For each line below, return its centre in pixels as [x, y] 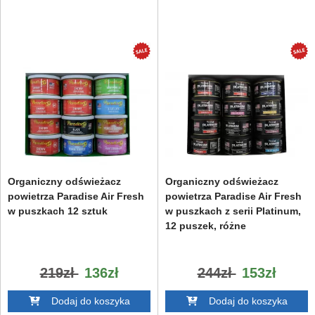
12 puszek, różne [206, 225]
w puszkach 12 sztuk [58, 211]
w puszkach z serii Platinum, [233, 211]
